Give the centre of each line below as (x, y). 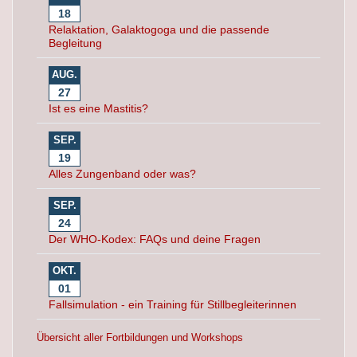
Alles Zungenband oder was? (122, 174)
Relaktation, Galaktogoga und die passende (159, 29)
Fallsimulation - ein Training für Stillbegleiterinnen (173, 304)
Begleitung (75, 43)
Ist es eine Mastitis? (98, 108)
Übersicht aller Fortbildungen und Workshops (140, 337)
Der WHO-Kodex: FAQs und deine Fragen (155, 239)
